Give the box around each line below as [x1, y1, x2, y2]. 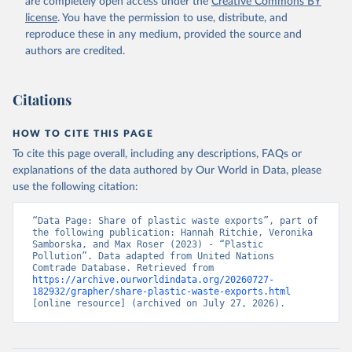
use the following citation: [13, 181, 138, 192]
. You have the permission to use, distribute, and [57, 13, 288, 24]
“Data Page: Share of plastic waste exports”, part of [32, 215, 318, 226]
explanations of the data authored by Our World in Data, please [13, 165, 321, 176]
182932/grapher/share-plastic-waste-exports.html [32, 286, 291, 297]
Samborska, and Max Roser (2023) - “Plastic [32, 239, 263, 250]
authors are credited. [25, 46, 125, 57]
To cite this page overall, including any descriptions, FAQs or [13, 148, 302, 159]
